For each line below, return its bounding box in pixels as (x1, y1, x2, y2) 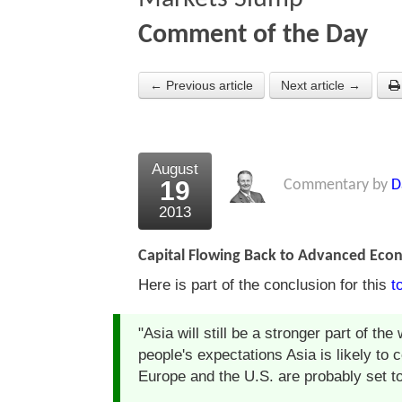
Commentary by (284, 177, 391, 195)
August (152, 161, 198, 179)
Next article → (281, 78, 361, 93)
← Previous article (150, 78, 253, 93)
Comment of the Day (138, 22, 368, 50)
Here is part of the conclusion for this (138, 276, 391, 294)
